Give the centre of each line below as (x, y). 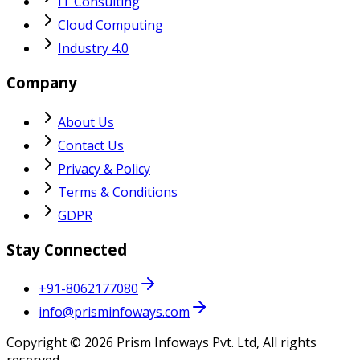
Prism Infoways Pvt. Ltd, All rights (215, 343)
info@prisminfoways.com (114, 312)
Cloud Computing (110, 25)
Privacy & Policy (104, 168)
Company (42, 83)
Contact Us (91, 145)
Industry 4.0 (93, 49)
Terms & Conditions (118, 192)
